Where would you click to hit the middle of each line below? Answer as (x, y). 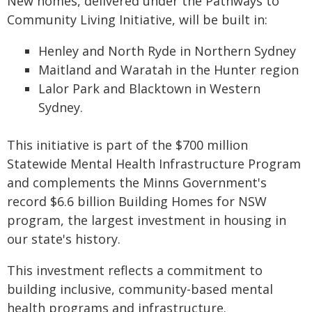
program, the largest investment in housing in (147, 220)
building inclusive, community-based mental (140, 289)
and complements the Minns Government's (137, 182)
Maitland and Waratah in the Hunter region (169, 70)
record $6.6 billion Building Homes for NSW (137, 201)
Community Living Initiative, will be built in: (137, 19)
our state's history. (65, 239)
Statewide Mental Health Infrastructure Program (154, 164)
